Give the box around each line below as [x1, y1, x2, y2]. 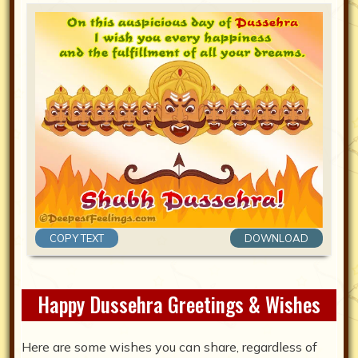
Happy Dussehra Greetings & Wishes [38, 289, 320, 320]
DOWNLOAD [245, 232, 308, 245]
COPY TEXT [50, 232, 104, 245]
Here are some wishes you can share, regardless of [22, 339, 317, 356]
